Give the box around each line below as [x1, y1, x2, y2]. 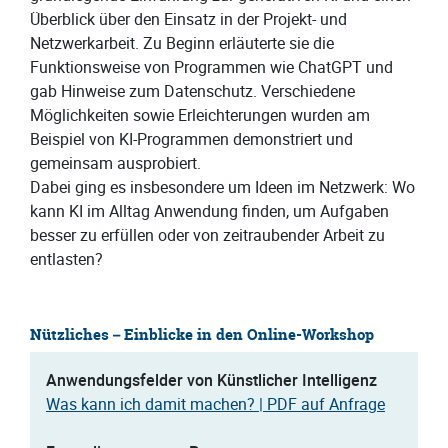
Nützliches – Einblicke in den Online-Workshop [30, 325, 374, 346]
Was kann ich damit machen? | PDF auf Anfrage [46, 393, 385, 416]
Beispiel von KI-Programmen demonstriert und [30, 128, 353, 151]
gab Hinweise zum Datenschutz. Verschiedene [30, 80, 355, 103]
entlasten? [30, 248, 103, 271]
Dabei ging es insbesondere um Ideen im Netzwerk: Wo [30, 176, 415, 199]
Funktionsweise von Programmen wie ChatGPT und [30, 56, 393, 79]
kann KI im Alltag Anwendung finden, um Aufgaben [30, 200, 389, 223]
